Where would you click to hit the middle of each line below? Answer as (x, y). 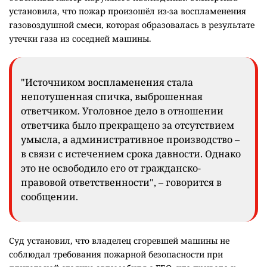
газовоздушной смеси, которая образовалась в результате (132, 25)
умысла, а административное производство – (130, 140)
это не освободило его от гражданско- (111, 168)
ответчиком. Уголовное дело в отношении (122, 111)
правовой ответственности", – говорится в (121, 183)
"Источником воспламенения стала (107, 83)
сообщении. (49, 197)
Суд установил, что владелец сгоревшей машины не (119, 241)
